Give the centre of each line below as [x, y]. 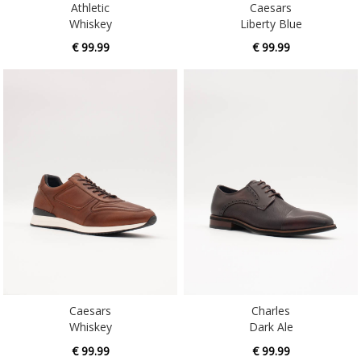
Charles [271, 286]
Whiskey [90, 302]
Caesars [90, 286]
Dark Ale [271, 302]
